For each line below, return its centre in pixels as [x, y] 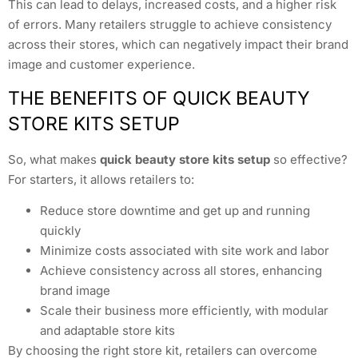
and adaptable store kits [107, 331]
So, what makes [54, 159]
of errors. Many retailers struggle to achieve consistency [170, 24]
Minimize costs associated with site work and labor [185, 251]
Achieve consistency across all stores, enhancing [181, 271]
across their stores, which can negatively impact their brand [178, 44]
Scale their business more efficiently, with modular [184, 311]
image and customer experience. [101, 64]
